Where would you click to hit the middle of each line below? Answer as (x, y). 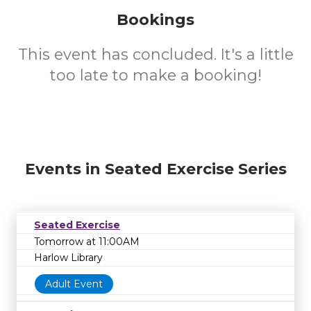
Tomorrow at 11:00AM (87, 241)
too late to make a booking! (155, 75)
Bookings (155, 20)
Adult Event (74, 284)
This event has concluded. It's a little (155, 54)
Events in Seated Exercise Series (155, 169)
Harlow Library (68, 258)
